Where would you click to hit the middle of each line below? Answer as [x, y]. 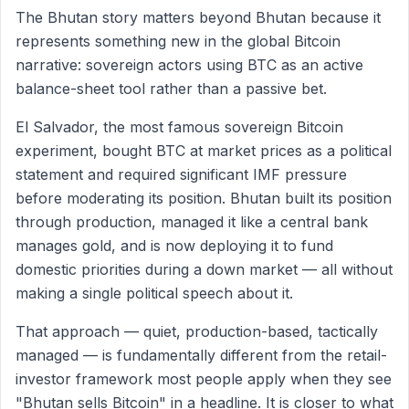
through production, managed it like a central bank [192, 222]
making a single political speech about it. [154, 293]
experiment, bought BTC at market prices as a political [204, 151]
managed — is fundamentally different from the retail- [201, 355]
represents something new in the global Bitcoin [178, 41]
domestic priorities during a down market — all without [204, 269]
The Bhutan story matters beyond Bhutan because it [198, 17]
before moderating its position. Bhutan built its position [204, 198]
